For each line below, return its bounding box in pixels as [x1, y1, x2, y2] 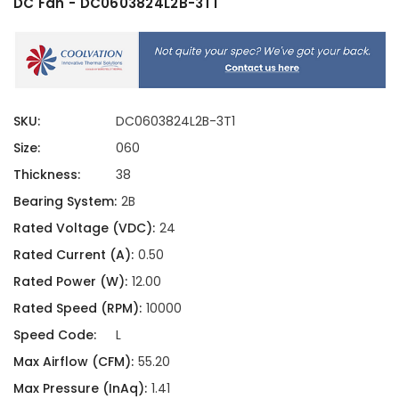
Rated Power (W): [13, 272, 127, 290]
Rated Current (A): [13, 245, 134, 264]
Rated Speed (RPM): [13, 298, 142, 317]
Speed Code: [13, 325, 96, 344]
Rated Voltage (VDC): [13, 218, 155, 237]
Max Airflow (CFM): [13, 352, 134, 370]
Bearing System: [13, 191, 117, 210]
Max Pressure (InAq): [13, 379, 147, 397]
